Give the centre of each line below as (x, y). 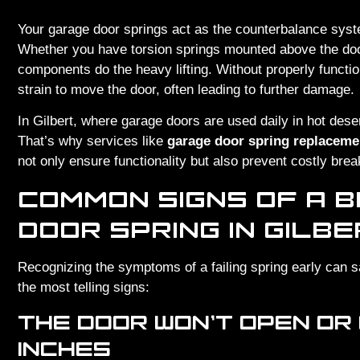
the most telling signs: (84, 287)
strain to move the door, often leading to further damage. (186, 89)
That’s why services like (92, 141)
